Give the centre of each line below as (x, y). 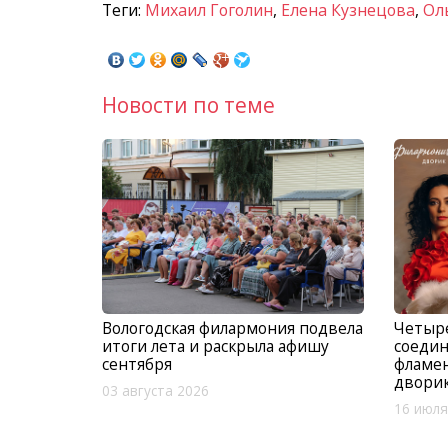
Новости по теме (188, 105)
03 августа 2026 (155, 390)
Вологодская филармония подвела (232, 327)
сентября (137, 363)
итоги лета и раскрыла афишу (215, 345)
